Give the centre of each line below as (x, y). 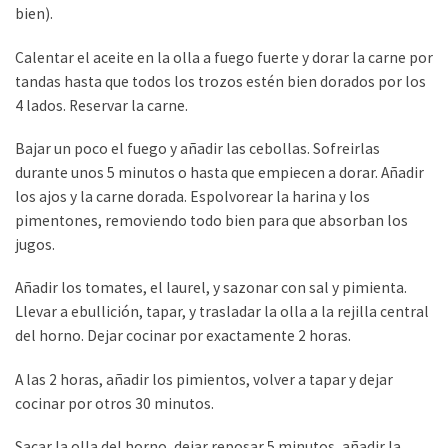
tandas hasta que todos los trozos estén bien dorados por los (220, 81)
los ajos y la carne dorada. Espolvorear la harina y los (192, 196)
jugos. (35, 244)
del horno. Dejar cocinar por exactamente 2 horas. (183, 336)
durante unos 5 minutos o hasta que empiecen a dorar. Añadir (219, 172)
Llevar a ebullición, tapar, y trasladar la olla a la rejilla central (222, 312)
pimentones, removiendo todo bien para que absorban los (211, 220)
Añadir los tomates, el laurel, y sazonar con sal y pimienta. (211, 288)
